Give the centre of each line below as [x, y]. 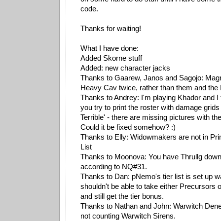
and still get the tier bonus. [122, 196]
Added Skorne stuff [111, 58]
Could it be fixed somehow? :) [128, 127]
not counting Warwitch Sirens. [128, 216]
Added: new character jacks [125, 68]
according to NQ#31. [114, 166]
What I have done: [110, 48]
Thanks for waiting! [111, 28]
